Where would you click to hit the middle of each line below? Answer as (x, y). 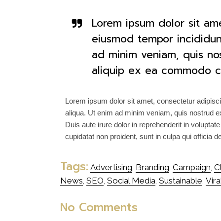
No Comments (99, 207)
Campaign (192, 167)
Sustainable (181, 180)
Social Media (131, 180)
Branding (152, 167)
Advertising (111, 167)
